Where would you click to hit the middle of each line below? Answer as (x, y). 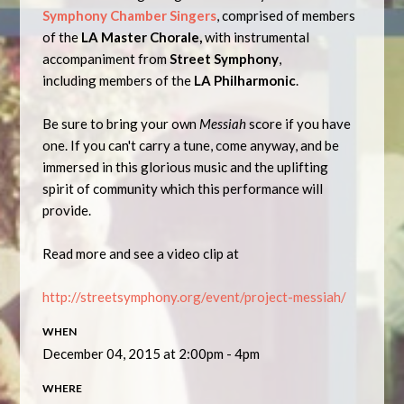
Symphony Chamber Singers (130, 15)
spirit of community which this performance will (183, 188)
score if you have (300, 124)
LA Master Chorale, (143, 37)
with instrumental (257, 37)
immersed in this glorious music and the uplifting (186, 167)
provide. (67, 210)
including (71, 80)
